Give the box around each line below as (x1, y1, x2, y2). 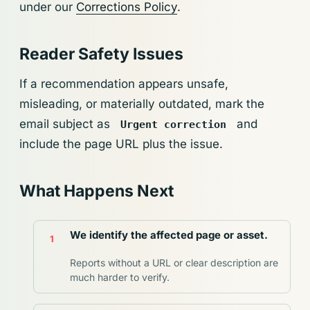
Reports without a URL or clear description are (70, 257, 278, 269)
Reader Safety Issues (19, 44, 183, 64)
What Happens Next (19, 181, 174, 201)
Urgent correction (120, 118, 226, 131)
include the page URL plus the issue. (19, 137, 223, 151)
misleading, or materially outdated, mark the (19, 97, 264, 111)
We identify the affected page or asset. (70, 228, 268, 242)
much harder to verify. (70, 271, 170, 284)
